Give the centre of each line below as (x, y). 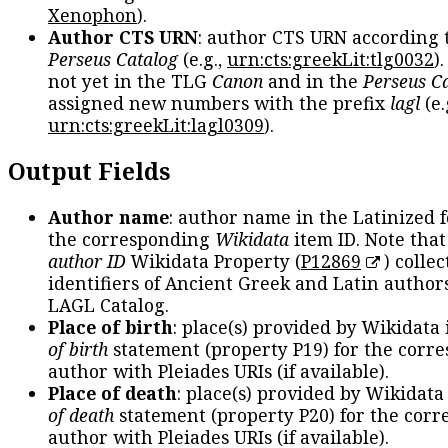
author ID (87, 260)
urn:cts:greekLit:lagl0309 (156, 125)
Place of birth (110, 326)
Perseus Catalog (113, 59)
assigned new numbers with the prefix (219, 103)
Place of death (112, 392)
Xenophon (92, 15)
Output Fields (89, 170)
